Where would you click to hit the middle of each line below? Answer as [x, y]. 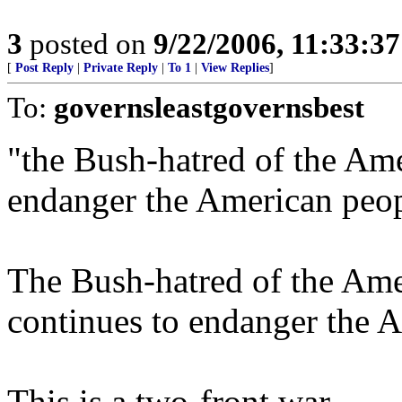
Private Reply [121, 68]
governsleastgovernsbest [209, 107]
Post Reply [44, 68]
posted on [88, 44]
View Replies [235, 68]
